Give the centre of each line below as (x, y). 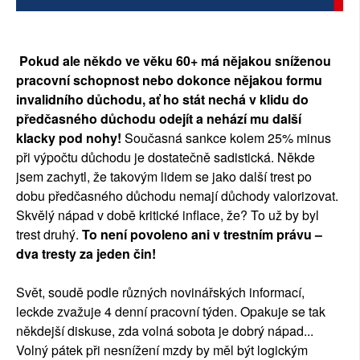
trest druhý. (49, 235)
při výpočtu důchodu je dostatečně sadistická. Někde (166, 157)
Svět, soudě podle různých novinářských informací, (160, 292)
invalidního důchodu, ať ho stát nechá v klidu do (162, 100)
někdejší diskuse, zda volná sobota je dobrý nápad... (165, 331)
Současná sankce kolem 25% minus (226, 138)
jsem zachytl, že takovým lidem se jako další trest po (164, 177)
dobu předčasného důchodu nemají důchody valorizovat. (177, 196)
